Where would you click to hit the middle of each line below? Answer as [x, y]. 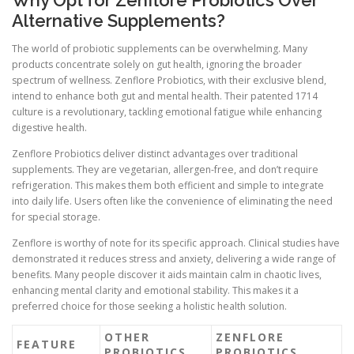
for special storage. [56, 217]
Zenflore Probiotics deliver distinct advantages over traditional [155, 154]
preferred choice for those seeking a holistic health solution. [149, 307]
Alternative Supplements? [119, 20]
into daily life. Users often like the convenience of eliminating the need [172, 201]
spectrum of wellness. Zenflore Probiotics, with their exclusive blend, [169, 80]
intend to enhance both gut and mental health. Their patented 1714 [165, 96]
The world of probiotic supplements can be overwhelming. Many [160, 49]
